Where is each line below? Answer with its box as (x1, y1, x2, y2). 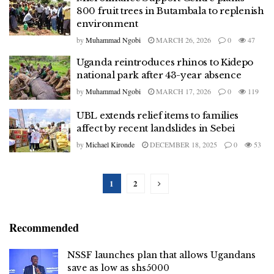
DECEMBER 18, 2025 (148, 139, 217, 149)
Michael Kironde (86, 139, 135, 149)
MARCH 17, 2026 (154, 86, 211, 96)
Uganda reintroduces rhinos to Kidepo (76, 56, 254, 68)
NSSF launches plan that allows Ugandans (67, 250, 256, 261)
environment (76, 18, 138, 29)
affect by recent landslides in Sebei (76, 122, 235, 134)
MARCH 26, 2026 (154, 35, 211, 45)
